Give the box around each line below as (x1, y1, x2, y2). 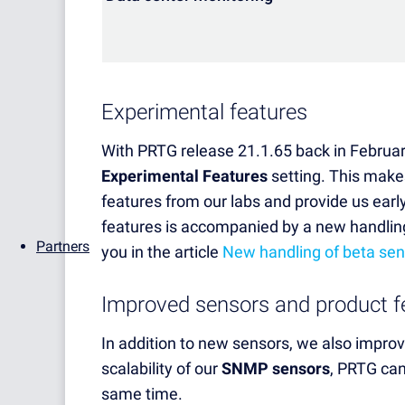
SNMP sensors (221, 359, 330, 379)
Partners (36, 238, 89, 255)
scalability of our (101, 359, 221, 379)
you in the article (101, 242, 222, 262)
